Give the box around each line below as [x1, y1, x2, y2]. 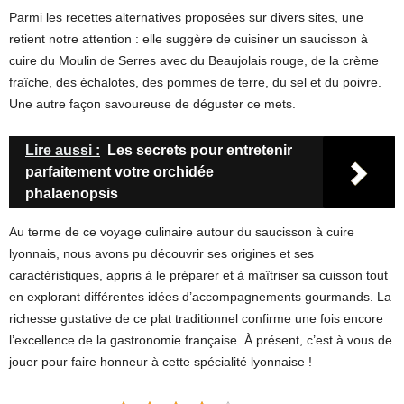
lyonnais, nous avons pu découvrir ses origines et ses [9, 246, 314, 262]
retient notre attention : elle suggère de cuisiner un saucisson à [9, 32, 368, 47]
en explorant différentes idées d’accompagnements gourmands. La [9, 289, 391, 305]
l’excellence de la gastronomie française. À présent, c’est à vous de [9, 333, 392, 348]
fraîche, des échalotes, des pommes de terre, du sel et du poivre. [9, 75, 381, 90]
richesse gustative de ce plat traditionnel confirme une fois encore [9, 311, 383, 326]
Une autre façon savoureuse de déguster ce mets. [9, 96, 296, 112]
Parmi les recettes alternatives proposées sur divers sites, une [9, 10, 363, 25]
